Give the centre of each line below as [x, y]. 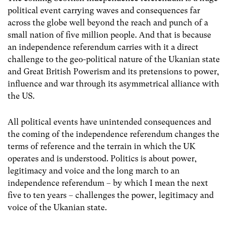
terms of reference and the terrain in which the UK [102, 146]
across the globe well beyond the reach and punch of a [108, 22]
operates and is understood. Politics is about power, [102, 158]
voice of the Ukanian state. [57, 207]
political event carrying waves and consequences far [104, 10]
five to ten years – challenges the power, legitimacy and [111, 195]
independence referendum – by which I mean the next [108, 183]
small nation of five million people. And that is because [109, 35]
